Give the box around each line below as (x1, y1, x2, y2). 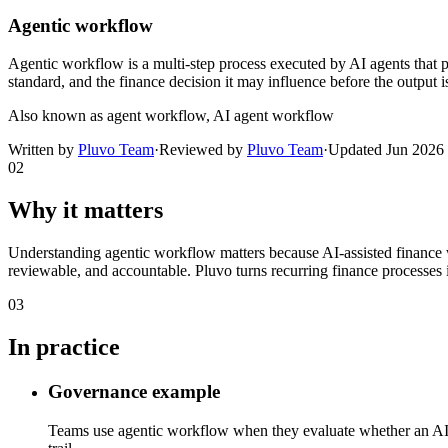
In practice (8, 334, 120, 361)
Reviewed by (159, 141, 247, 159)
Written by (8, 141, 78, 159)
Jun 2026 (386, 141, 444, 159)
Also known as (8, 107, 103, 125)
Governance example (48, 381, 220, 403)
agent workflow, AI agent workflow (107, 107, 334, 125)
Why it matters (8, 197, 163, 224)
